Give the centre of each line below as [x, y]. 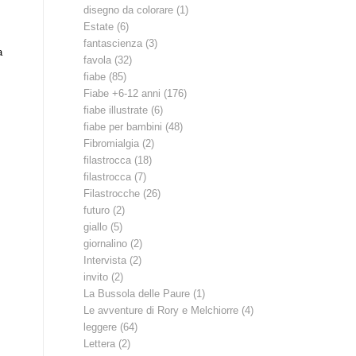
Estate [99, 27]
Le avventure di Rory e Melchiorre [161, 310]
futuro [97, 210]
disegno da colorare [129, 10]
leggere [101, 327]
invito [96, 277]
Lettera [100, 344]
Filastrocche [112, 193]
